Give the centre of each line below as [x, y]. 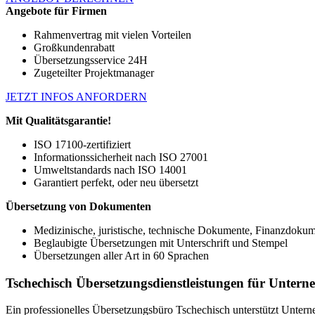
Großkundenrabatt [74, 47]
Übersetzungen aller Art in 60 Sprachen [121, 255]
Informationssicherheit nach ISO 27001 [121, 157]
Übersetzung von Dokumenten [78, 206]
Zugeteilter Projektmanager [94, 72]
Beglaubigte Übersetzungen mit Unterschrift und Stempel [161, 243]
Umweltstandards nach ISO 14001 [110, 169]
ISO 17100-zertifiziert [82, 144]
